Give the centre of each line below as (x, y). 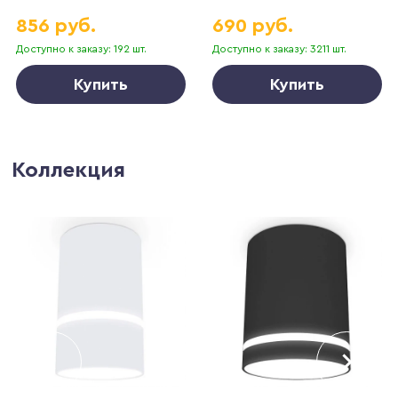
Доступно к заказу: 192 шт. (82, 48)
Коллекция (69, 170)
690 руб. (253, 25)
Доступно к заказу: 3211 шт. (280, 48)
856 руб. (56, 25)
